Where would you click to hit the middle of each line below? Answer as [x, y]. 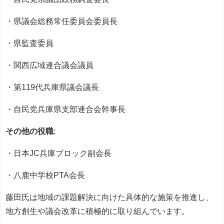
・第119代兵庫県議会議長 [52, 87]
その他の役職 [29, 131]
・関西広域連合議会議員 [49, 65]
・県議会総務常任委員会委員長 [61, 21]
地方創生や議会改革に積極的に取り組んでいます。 [97, 211]
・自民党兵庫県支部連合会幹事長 [65, 109]
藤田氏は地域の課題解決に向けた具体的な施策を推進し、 [109, 197]
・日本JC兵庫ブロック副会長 [58, 153]
